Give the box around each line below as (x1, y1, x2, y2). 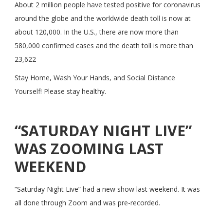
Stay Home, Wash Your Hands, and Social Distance (15, 73, 175, 82)
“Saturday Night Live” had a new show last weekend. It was (15, 184, 200, 194)
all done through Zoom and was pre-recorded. (15, 198, 160, 207)
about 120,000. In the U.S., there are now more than (15, 27, 179, 36)
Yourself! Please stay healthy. (15, 86, 106, 96)
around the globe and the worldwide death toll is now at (15, 13, 191, 23)
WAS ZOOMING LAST (15, 138, 163, 159)
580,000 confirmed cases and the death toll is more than (15, 40, 193, 50)
